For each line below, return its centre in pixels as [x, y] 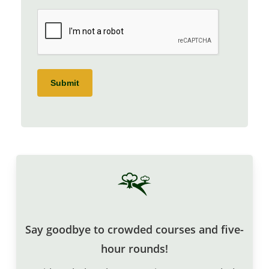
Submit [65, 83]
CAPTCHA [155, 17]
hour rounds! [134, 248]
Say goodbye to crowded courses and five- [134, 229]
